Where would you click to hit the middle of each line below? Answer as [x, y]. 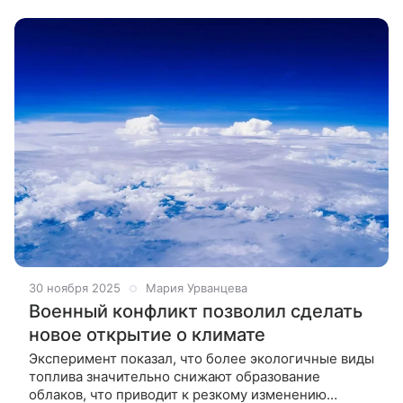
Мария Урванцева [197, 288]
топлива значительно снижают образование [175, 377]
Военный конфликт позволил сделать [196, 312]
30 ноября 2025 [75, 288]
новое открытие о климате [147, 335]
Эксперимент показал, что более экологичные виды [201, 359]
